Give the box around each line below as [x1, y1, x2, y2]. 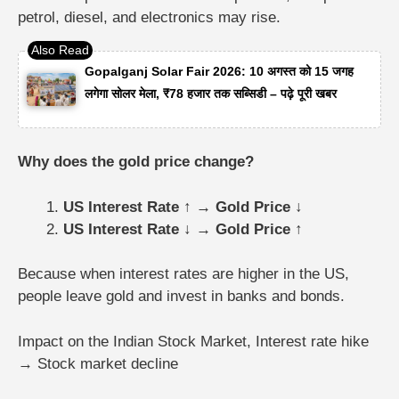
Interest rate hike [256, 332, 369, 350]
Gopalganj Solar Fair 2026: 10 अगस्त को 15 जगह [84, 64, 354, 79]
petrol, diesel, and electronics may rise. [18, 8, 281, 26]
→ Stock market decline [18, 354, 178, 372]
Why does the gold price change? [18, 153, 254, 171]
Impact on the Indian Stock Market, [18, 332, 256, 350]
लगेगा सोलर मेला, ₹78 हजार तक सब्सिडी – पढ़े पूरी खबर [84, 86, 340, 102]
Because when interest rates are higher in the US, [18, 265, 349, 283]
